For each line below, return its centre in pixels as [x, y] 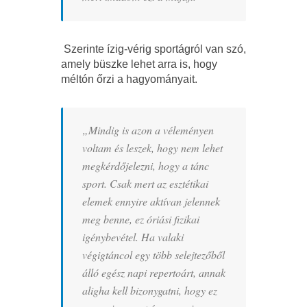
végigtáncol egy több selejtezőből [153, 254]
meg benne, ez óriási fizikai [141, 219]
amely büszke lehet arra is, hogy [139, 64]
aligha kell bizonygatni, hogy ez [150, 290]
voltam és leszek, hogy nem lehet [152, 147]
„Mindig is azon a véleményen [148, 130]
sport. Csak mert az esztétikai [145, 183]
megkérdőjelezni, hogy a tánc [146, 165]
